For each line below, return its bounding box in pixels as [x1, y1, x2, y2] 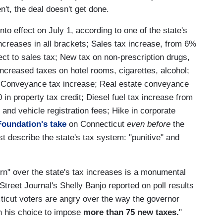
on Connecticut [66, 119, 127, 129]
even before [127, 119, 170, 129]
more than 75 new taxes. [83, 207, 179, 217]
